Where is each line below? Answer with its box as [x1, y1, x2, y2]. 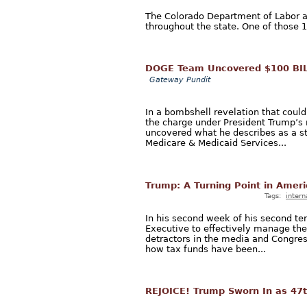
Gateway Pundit [149, 75, 210, 84]
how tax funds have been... [145, 244, 266, 255]
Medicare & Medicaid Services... [145, 138, 286, 149]
